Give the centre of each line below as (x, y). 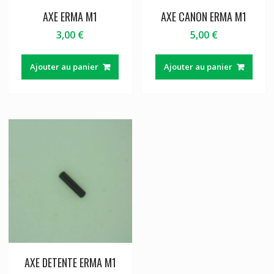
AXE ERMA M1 (70, 17)
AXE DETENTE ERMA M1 (70, 262)
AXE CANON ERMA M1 (204, 17)
